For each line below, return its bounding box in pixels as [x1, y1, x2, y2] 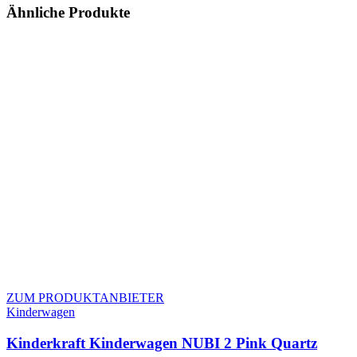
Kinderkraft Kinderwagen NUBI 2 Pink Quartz [6, 335, 317, 351]
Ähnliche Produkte [6, 3, 130, 21]
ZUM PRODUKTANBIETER [6, 291, 164, 305]
